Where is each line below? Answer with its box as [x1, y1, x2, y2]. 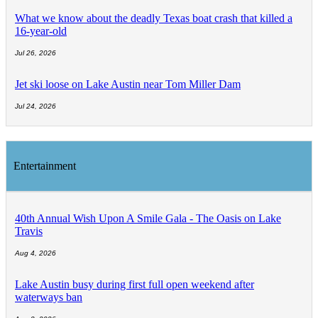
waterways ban [15, 291, 82, 304]
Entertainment [13, 160, 76, 172]
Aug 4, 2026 [15, 249, 56, 258]
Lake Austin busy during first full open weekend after [15, 278, 254, 291]
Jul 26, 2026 [15, 49, 56, 57]
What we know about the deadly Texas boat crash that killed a [15, 12, 292, 25]
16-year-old [15, 25, 67, 38]
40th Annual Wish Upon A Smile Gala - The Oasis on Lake [15, 212, 281, 225]
